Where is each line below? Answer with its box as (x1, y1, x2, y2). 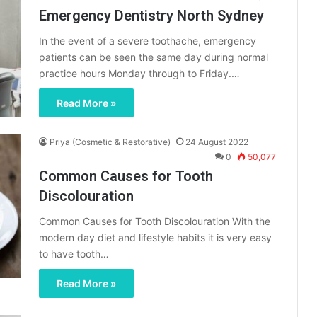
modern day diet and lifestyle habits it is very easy (39, 231, 272, 244)
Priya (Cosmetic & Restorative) (50, 137, 171, 148)
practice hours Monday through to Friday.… (39, 67, 240, 79)
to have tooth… (39, 248, 109, 260)
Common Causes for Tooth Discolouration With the (39, 215, 270, 228)
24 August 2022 (185, 137, 248, 148)
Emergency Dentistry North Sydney (39, 7, 264, 24)
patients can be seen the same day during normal (39, 51, 268, 63)
